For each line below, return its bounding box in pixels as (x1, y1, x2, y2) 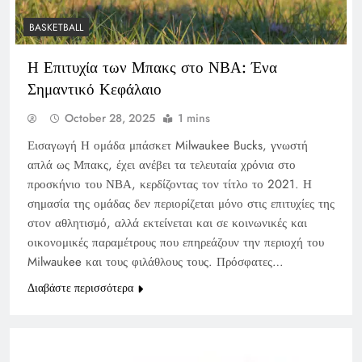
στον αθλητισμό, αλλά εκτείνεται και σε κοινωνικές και (27, 214, 307, 233)
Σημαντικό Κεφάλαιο (27, 78, 162, 101)
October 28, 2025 (65, 110, 155, 127)
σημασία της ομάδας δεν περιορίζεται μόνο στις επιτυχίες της (27, 195, 335, 213)
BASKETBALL (29, 20, 83, 36)
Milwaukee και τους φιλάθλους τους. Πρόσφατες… (27, 253, 284, 271)
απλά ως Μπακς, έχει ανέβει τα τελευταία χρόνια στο (27, 156, 296, 175)
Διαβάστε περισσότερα (27, 280, 133, 297)
